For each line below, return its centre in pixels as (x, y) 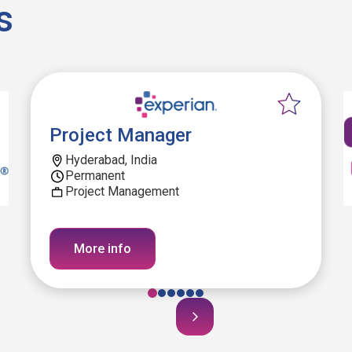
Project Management (122, 191)
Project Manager (120, 135)
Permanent (95, 176)
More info (102, 249)
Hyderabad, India (111, 160)
